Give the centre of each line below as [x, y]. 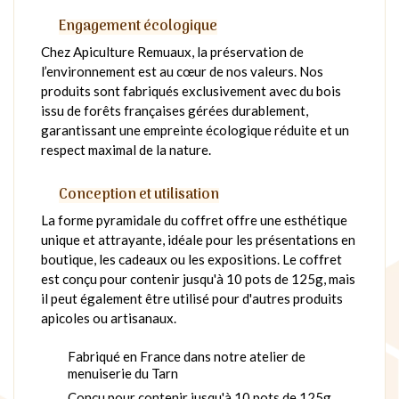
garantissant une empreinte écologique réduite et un [195, 130]
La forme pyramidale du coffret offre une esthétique [194, 220]
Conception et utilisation [139, 195]
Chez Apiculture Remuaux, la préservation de [172, 51]
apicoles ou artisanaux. [109, 318]
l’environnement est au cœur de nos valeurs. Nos [182, 71]
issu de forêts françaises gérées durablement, [175, 110]
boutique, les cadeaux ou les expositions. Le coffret [191, 259]
